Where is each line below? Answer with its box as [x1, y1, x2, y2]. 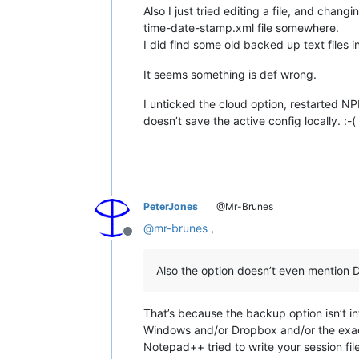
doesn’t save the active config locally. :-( [143, 113, 356, 127]
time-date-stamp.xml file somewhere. [143, 20, 339, 34]
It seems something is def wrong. [143, 67, 317, 81]
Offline [127, 231, 167, 248]
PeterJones [143, 200, 198, 212]
